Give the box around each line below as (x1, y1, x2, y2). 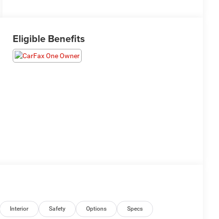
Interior (10, 205, 29, 213)
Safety (49, 205, 66, 213)
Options (86, 205, 107, 213)
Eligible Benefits (12, 31, 85, 46)
